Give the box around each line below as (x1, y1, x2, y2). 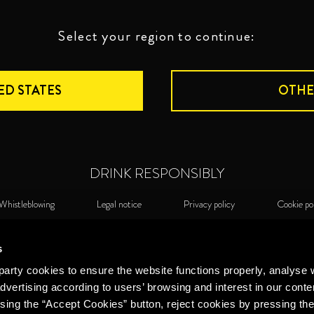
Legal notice (96, 196, 142, 211)
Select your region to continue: (58, 25, 256, 46)
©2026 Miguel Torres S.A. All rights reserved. (67, 226, 247, 241)
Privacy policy (183, 196, 235, 211)
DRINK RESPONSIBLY (90, 163, 224, 184)
